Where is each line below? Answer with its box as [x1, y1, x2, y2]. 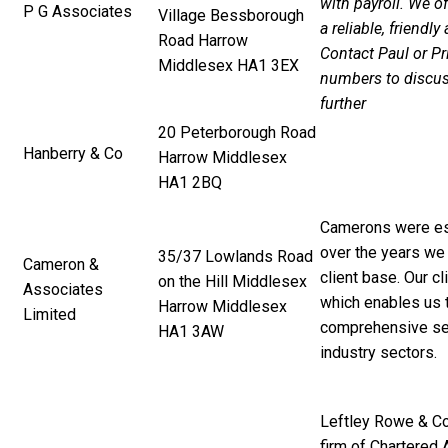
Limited [23, 304, 76, 324]
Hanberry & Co [23, 143, 123, 163]
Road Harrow [158, 30, 248, 50]
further [320, 93, 366, 113]
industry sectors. [320, 342, 437, 362]
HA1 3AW [158, 321, 224, 341]
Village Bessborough [158, 5, 304, 25]
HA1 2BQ [158, 172, 222, 192]
